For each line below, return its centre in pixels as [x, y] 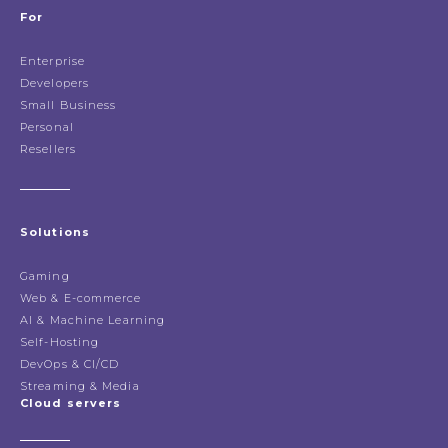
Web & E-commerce [81, 298]
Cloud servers [71, 403]
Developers [54, 83]
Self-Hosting [60, 342]
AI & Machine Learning [93, 320]
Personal [47, 127]
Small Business [68, 105]
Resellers [48, 149]
